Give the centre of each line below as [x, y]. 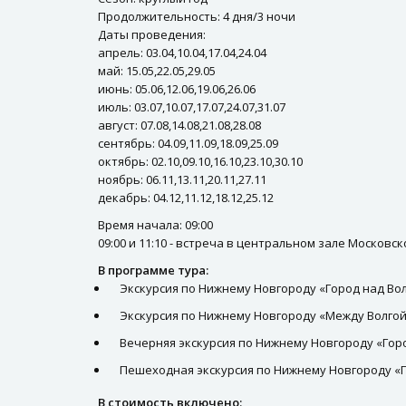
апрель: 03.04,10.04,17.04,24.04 [182, 53]
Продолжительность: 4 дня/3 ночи [197, 16]
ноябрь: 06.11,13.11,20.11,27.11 [182, 179]
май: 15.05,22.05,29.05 [157, 71]
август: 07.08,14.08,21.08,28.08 [179, 125]
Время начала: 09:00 [155, 225]
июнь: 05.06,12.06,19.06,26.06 [177, 89]
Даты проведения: [152, 34]
